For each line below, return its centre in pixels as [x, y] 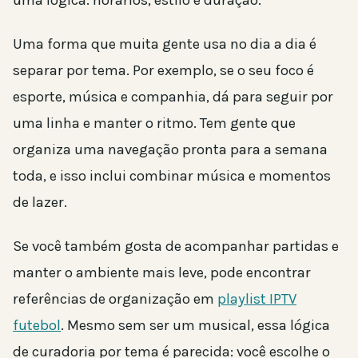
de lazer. [40, 203]
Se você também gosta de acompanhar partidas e [176, 247]
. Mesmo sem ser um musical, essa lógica [195, 326]
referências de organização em [115, 299]
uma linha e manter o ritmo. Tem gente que [154, 123]
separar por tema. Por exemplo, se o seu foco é [163, 71]
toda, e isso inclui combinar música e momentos [172, 176]
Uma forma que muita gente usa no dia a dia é [165, 44]
